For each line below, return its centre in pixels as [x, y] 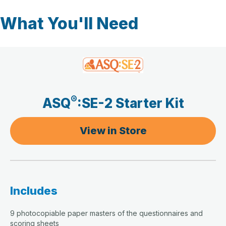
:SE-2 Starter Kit [130, 103]
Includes [34, 190]
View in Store [113, 130]
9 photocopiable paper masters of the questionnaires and [106, 213]
